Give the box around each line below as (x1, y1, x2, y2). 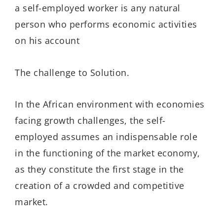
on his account (15, 35, 79, 47)
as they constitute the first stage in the (15, 163, 184, 176)
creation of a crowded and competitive (15, 180, 184, 192)
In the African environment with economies (15, 98, 205, 110)
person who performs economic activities (15, 18, 197, 31)
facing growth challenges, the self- (15, 114, 166, 127)
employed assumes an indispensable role (15, 131, 197, 143)
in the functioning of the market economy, (15, 147, 200, 159)
